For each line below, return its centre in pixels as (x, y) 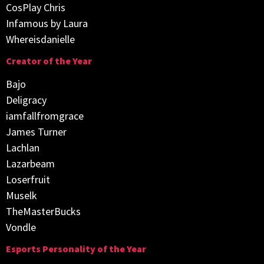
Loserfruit (28, 179)
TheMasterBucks (43, 211)
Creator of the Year (49, 61)
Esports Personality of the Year (76, 249)
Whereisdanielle (40, 39)
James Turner (36, 132)
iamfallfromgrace (45, 116)
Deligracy (26, 100)
